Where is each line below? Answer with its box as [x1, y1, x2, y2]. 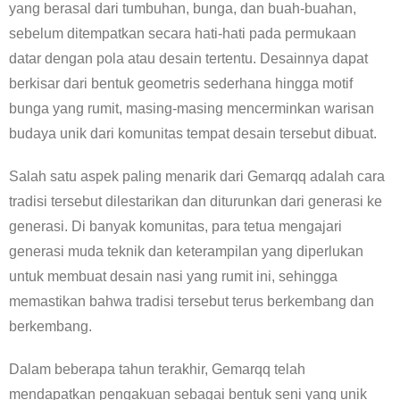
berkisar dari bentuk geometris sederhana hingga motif [9, 76, 353, 91]
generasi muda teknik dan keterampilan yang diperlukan [9, 244, 363, 259]
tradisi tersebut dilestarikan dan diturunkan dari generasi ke [9, 194, 382, 209]
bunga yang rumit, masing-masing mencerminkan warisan [9, 101, 374, 116]
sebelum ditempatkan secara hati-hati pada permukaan [9, 26, 356, 41]
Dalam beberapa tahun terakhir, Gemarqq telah [9, 362, 305, 377]
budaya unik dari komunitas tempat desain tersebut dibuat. [9, 126, 377, 141]
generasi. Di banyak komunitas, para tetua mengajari [9, 219, 342, 234]
